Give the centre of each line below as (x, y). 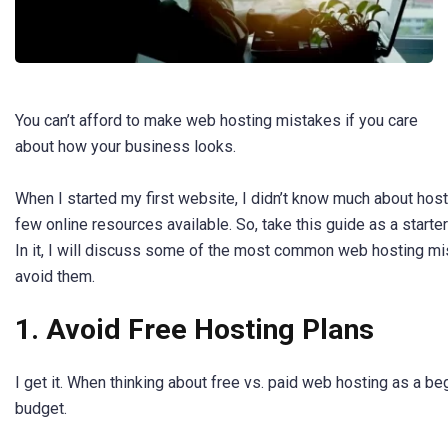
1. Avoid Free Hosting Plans (194, 330)
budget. (41, 409)
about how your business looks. (125, 146)
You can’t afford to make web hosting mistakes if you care (216, 120)
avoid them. (55, 276)
